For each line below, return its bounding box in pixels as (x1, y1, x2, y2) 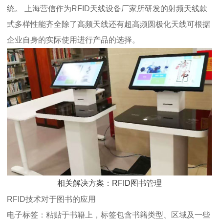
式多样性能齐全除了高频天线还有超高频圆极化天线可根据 (7, 20, 210, 29)
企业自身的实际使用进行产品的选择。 (7, 36, 140, 44)
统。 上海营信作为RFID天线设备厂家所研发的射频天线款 (7, 4, 207, 13)
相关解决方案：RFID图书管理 (57, 178, 162, 187)
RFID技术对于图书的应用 (7, 195, 96, 203)
